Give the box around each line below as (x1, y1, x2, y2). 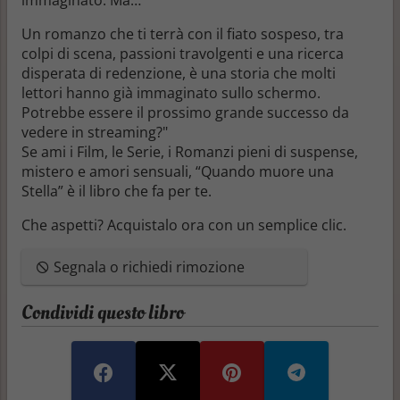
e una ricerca (256, 43, 344, 63)
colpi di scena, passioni (21, 43, 179, 63)
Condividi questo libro (21, 298, 184, 326)
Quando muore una (201, 161, 334, 181)
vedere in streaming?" (21, 121, 168, 142)
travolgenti (179, 43, 256, 63)
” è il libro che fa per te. (58, 180, 212, 201)
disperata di (21, 62, 105, 83)
